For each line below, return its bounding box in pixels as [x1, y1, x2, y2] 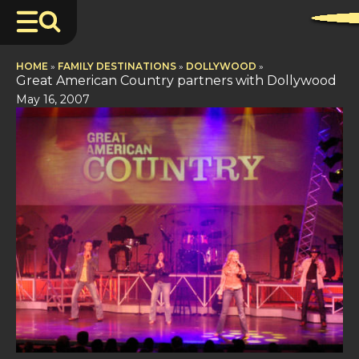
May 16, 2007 [16, 92, 90, 107]
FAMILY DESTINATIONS [58, 60, 176, 72]
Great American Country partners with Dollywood [16, 73, 337, 88]
